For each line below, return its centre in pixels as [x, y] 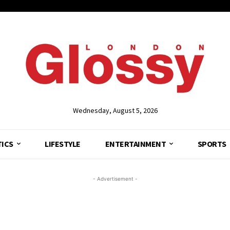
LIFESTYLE [63, 143]
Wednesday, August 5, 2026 [115, 110]
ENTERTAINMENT [136, 143]
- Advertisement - [115, 178]
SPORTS [212, 143]
